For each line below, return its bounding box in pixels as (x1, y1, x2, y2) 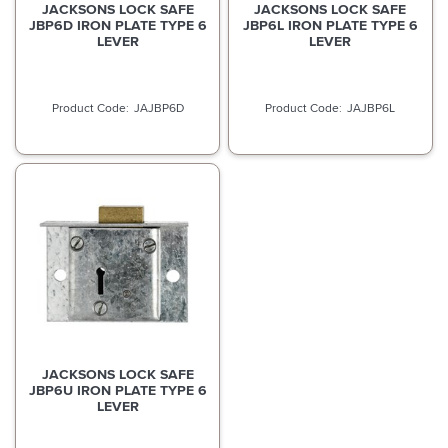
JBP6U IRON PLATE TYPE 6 (28, 380, 207, 401)
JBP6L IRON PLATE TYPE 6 (242, 14, 418, 35)
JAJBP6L (347, 98, 396, 116)
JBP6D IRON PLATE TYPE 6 (28, 14, 207, 35)
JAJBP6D (133, 98, 184, 116)
